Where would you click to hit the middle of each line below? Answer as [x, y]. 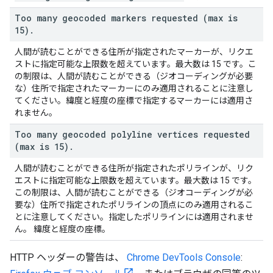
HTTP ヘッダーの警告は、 [68, 257]
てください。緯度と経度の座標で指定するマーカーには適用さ [134, 101]
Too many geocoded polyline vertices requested [132, 134]
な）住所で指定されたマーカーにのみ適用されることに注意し [134, 88]
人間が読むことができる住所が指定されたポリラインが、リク [134, 168]
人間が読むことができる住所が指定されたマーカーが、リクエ [134, 52]
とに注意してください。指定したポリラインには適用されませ [134, 217]
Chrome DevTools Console [184, 257]
